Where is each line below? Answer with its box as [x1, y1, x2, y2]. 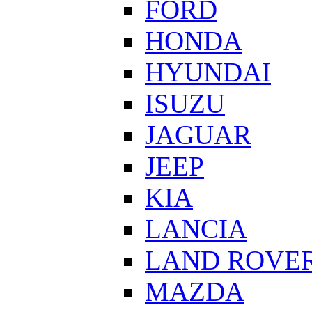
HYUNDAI [145, 57, 271, 88]
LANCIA [145, 214, 247, 244]
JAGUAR [145, 120, 251, 150]
